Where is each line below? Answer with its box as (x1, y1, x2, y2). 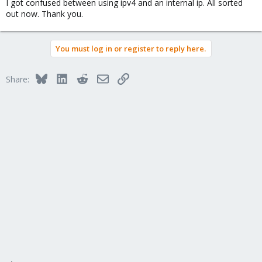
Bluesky (46, 71, 76, 83)
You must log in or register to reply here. (56, 43, 206, 54)
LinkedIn (67, 71, 99, 83)
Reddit (87, 71, 112, 83)
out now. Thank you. (6, 8, 83, 19)
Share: (6, 73, 29, 85)
